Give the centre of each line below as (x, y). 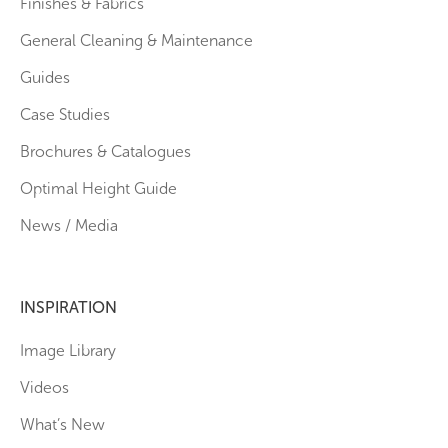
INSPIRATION (68, 307)
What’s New (62, 424)
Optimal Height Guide (98, 188)
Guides (45, 77)
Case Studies (65, 114)
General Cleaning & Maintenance (136, 40)
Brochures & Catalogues (105, 151)
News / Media (69, 225)
